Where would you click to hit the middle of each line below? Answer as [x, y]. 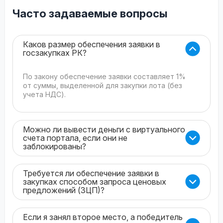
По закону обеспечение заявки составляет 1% [104, 76]
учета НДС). [44, 94]
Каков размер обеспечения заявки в [92, 44]
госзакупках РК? [55, 53]
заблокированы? [55, 146]
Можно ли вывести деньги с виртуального [104, 129]
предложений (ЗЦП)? [64, 190]
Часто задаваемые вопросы [90, 13]
